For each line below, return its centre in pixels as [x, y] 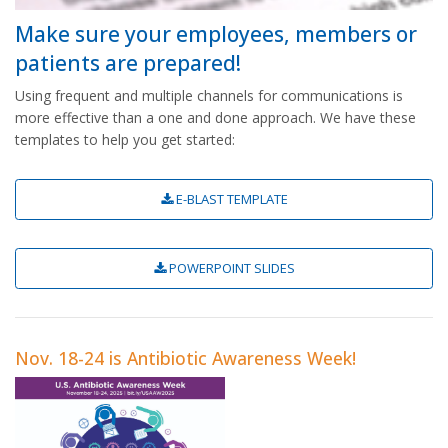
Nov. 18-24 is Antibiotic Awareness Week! [185, 358]
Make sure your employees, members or [216, 34]
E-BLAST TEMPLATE [230, 199]
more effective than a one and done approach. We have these [215, 118]
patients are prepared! [128, 63]
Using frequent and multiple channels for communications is [209, 96]
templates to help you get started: [125, 140]
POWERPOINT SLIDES [230, 268]
